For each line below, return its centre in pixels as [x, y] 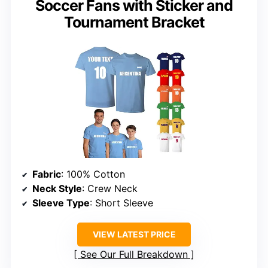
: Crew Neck [110, 188]
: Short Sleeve [121, 202]
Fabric [47, 174]
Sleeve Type [61, 202]
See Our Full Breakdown [134, 254]
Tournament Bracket [134, 22]
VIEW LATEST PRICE [134, 234]
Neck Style [57, 188]
